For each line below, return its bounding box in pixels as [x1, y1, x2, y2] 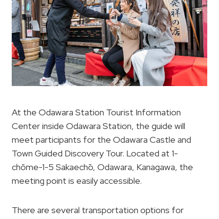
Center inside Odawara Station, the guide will [12, 120, 185, 132]
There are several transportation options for [12, 204, 184, 216]
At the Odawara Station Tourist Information [12, 107, 181, 118]
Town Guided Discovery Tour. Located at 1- [12, 148, 178, 159]
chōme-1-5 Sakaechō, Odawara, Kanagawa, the [12, 161, 193, 173]
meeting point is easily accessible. [12, 175, 142, 187]
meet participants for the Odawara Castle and [12, 134, 191, 146]
